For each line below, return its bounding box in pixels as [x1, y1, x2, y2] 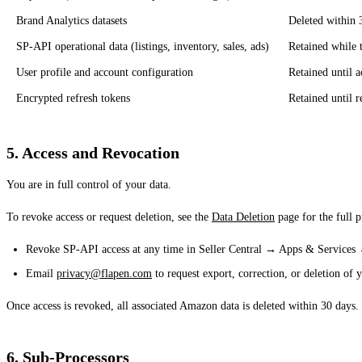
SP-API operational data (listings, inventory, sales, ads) [16, 40, 269, 53]
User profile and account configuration [16, 65, 193, 78]
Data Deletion [212, 210, 275, 223]
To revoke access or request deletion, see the [6, 210, 212, 223]
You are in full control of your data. [6, 178, 171, 191]
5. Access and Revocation [6, 143, 179, 162]
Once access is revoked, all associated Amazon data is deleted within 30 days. [6, 299, 359, 312]
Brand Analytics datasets [16, 14, 127, 27]
